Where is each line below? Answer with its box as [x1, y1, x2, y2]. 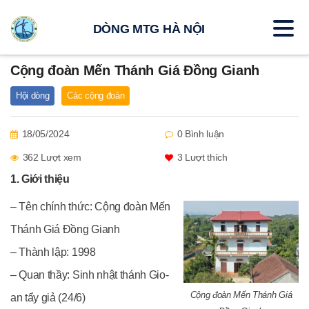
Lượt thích [182, 152, 228, 163]
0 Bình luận [177, 128, 225, 139]
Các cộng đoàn [67, 90, 125, 101]
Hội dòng [16, 90, 50, 101]
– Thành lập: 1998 [10, 246, 96, 258]
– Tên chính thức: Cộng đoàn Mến [10, 201, 171, 212]
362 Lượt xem [22, 152, 81, 163]
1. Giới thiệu [10, 173, 70, 185]
